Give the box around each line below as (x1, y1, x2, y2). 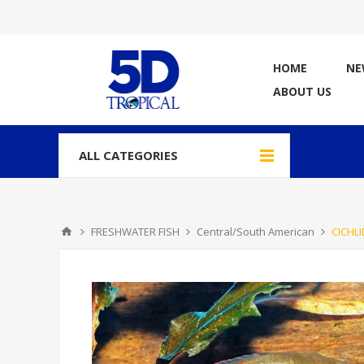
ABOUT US (273, 84, 331, 99)
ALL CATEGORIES (79, 147, 178, 163)
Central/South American (197, 224, 314, 239)
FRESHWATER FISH (91, 224, 180, 239)
